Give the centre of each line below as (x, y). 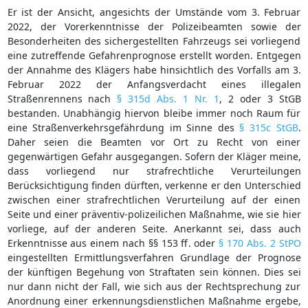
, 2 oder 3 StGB (260, 98)
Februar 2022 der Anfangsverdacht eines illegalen (154, 84)
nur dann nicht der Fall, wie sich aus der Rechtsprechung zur (154, 286)
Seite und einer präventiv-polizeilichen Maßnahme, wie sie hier (154, 214)
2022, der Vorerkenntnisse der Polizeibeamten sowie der (154, 26)
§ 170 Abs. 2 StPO (260, 243)
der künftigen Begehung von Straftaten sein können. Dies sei (154, 272)
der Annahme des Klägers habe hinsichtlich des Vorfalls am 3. (154, 69)
